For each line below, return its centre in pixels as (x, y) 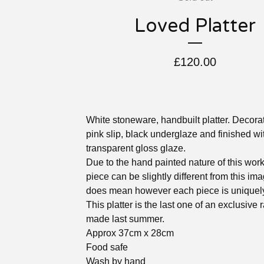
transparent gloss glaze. (136, 148)
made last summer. (125, 219)
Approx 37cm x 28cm (130, 233)
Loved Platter (195, 26)
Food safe (107, 247)
